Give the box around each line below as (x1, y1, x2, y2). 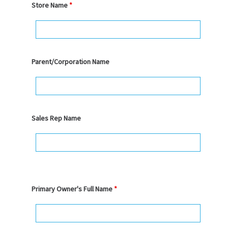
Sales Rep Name (31, 113, 81, 123)
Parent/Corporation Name (31, 57, 109, 66)
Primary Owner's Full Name (31, 184, 114, 193)
